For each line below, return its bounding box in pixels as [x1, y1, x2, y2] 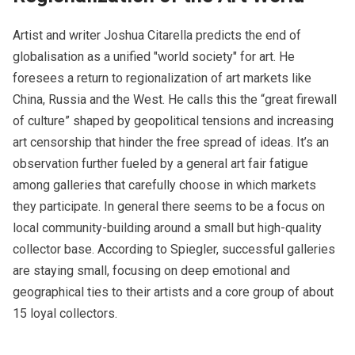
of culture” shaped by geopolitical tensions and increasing [13, 113, 334, 129]
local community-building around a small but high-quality [13, 220, 322, 236]
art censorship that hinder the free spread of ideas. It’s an [13, 135, 329, 151]
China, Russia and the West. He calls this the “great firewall [13, 92, 337, 108]
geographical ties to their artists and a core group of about [13, 284, 334, 300]
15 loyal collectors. [13, 306, 117, 322]
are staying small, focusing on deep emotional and [13, 263, 290, 279]
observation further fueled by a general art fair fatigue [13, 156, 308, 172]
